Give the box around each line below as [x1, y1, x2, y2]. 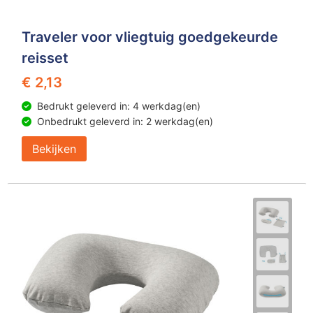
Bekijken [31, 142, 76, 156]
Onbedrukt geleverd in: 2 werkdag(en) [36, 115, 213, 127]
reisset [21, 50, 68, 66]
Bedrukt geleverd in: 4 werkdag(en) [36, 100, 201, 112]
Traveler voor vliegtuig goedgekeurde [21, 29, 278, 45]
